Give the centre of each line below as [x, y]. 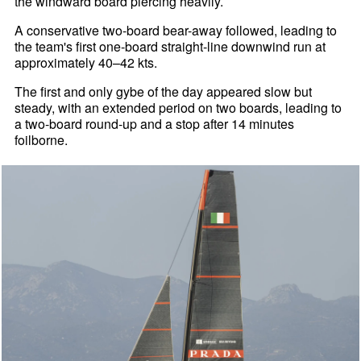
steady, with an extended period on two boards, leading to [178, 107]
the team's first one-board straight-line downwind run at [170, 46]
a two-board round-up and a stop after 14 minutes [155, 123]
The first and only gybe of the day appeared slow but [164, 91]
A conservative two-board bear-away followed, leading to [176, 30]
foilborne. [41, 139]
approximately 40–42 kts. [86, 62]
